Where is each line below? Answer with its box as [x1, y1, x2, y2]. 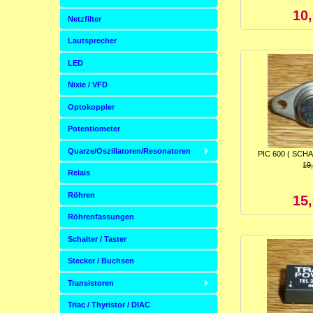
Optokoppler [68, 102, 115, 111]
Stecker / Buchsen [68, 256, 134, 265]
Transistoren [68, 278, 114, 287]
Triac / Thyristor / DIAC [68, 300, 150, 310]
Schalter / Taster [68, 234, 126, 243]
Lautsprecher [68, 36, 117, 45]
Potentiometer [68, 124, 120, 133]
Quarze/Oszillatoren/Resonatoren [68, 146, 191, 155]
